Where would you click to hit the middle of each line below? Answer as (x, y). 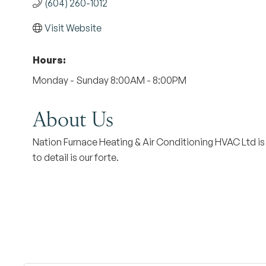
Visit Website (73, 28)
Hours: (49, 60)
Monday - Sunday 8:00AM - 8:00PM (110, 80)
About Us (73, 118)
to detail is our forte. (76, 157)
